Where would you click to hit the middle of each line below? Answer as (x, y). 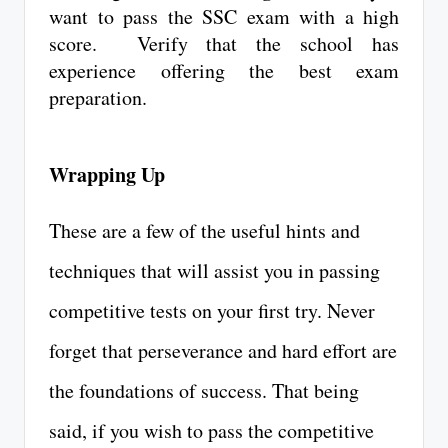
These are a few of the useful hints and (204, 231)
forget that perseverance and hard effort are (223, 351)
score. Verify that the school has (224, 44)
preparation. (98, 98)
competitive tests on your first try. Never (212, 311)
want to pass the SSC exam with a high (224, 17)
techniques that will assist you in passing (214, 271)
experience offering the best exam (224, 71)
